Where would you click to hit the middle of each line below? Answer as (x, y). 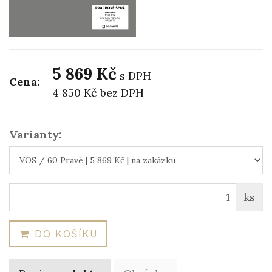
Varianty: (36, 134)
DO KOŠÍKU (64, 233)
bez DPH (122, 92)
